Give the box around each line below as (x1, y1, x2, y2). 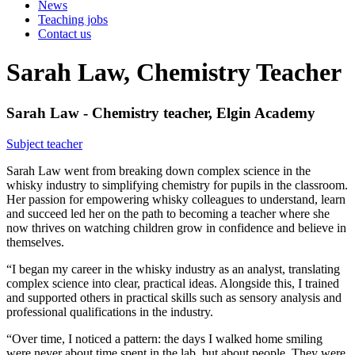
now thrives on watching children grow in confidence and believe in (6, 220, 346, 235)
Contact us (38, 27, 91, 40)
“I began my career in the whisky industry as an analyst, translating (6, 261, 340, 276)
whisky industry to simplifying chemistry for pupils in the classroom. (6, 177, 348, 192)
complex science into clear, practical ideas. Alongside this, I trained (6, 276, 339, 290)
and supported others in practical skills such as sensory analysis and (6, 290, 342, 304)
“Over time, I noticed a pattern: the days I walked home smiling (6, 331, 323, 345)
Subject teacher (6, 136, 82, 151)
